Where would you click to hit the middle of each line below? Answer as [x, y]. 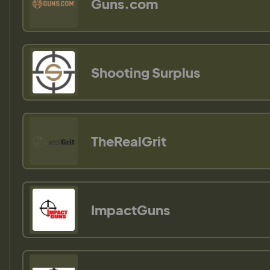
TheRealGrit [129, 141]
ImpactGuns [130, 210]
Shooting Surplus [146, 73]
